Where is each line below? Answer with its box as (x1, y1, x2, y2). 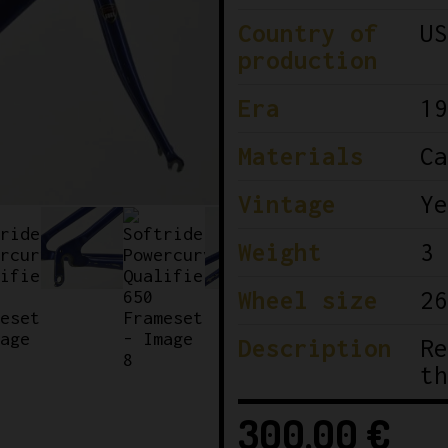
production (237, 46, 378, 75)
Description (237, 334, 392, 363)
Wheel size (237, 286, 378, 315)
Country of (237, 19, 378, 48)
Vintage (237, 190, 336, 219)
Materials (237, 142, 364, 171)
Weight (237, 238, 322, 267)
